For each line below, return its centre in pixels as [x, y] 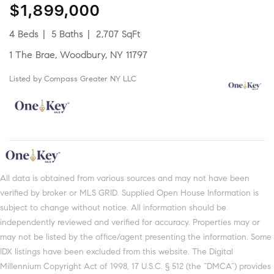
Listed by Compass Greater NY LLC [75, 79]
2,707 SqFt [118, 34]
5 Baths [67, 34]
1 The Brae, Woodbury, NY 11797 [80, 54]
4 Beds [27, 34]
